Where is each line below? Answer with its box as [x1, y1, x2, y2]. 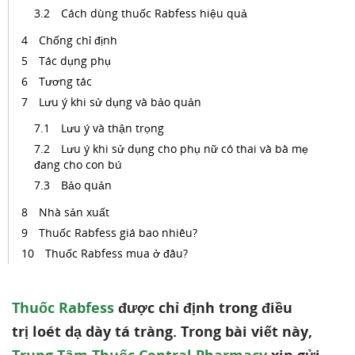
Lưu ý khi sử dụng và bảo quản [39, 94, 201, 109]
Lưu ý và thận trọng [61, 120, 164, 136]
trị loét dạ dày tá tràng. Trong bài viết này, [12, 322, 312, 341]
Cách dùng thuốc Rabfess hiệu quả [61, 6, 247, 21]
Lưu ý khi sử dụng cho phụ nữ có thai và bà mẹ [61, 141, 308, 156]
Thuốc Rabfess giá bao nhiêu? [39, 225, 197, 240]
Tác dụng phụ [39, 53, 111, 68]
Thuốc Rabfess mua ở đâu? [45, 246, 188, 261]
